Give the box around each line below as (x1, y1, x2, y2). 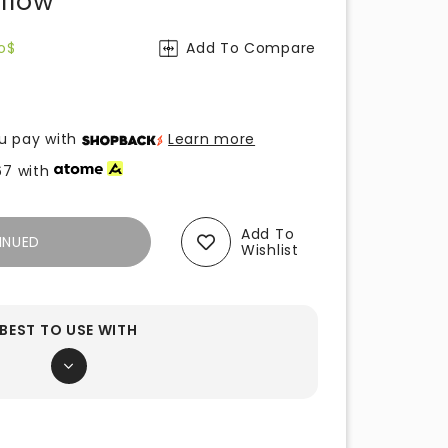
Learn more (168, 129, 256, 149)
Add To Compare (186, 38, 316, 58)
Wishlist (241, 240, 299, 260)
